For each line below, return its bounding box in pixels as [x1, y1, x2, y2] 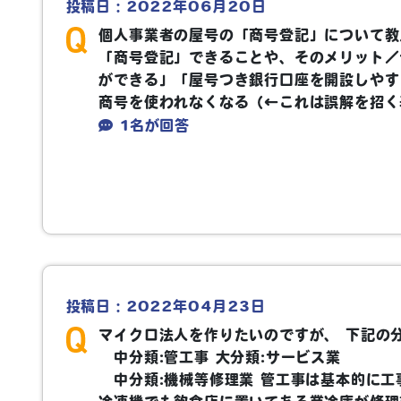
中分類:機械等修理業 [98, 371, 260, 387]
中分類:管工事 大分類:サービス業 [98, 349, 341, 364]
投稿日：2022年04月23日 [65, 298, 266, 313]
